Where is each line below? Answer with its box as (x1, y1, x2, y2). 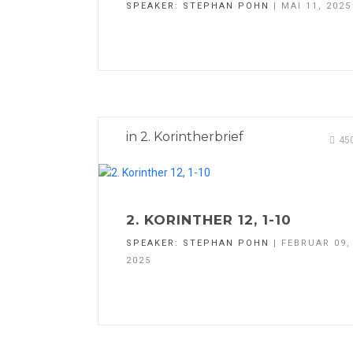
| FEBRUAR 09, (269, 238, 351, 249)
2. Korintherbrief (140, 129, 243, 145)
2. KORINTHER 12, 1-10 (126, 212, 292, 229)
